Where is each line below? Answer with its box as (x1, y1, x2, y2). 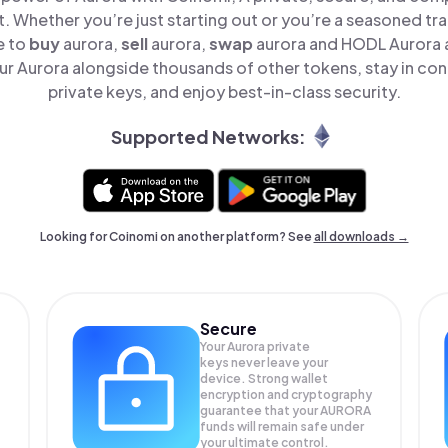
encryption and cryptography (200, 387, 373, 402)
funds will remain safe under (200, 419, 365, 434)
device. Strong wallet (200, 371, 329, 386)
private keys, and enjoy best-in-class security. (47, 81, 401, 102)
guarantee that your (200, 403, 321, 418)
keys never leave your (200, 355, 329, 370)
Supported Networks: (110, 124, 306, 148)
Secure (200, 318, 258, 339)
